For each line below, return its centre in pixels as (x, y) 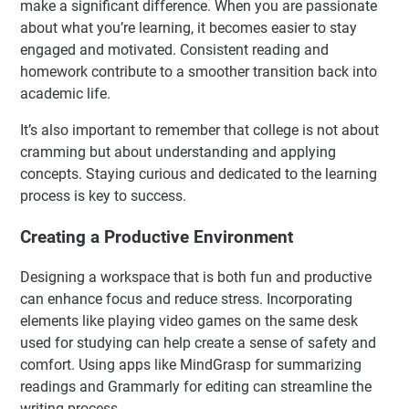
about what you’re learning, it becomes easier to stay (189, 27)
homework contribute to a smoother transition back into (199, 71)
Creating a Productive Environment (157, 237)
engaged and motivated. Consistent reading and (174, 49)
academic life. (65, 93)
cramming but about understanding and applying (178, 152)
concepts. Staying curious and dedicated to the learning (199, 173)
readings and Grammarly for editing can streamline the (196, 387)
